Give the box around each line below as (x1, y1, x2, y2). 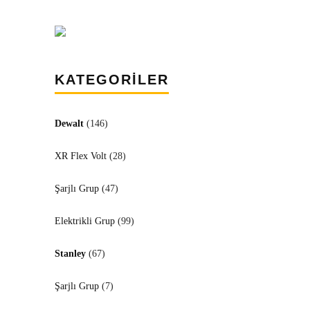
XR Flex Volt (55, 151, 107, 162)
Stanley (55, 248, 86, 259)
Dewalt (55, 118, 84, 129)
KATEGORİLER (55, 72, 169, 88)
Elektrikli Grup (55, 216, 115, 227)
